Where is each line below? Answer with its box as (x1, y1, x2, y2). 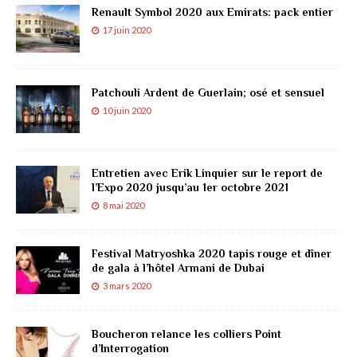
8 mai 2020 (103, 199, 144, 210)
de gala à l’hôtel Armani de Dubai (92, 261, 265, 274)
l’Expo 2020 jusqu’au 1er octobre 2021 (92, 180, 288, 194)
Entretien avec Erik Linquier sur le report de (92, 166, 323, 179)
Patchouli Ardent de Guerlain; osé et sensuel (92, 85, 324, 99)
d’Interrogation (92, 341, 169, 355)
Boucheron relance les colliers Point (92, 327, 281, 340)
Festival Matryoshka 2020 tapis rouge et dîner (92, 246, 331, 260)
